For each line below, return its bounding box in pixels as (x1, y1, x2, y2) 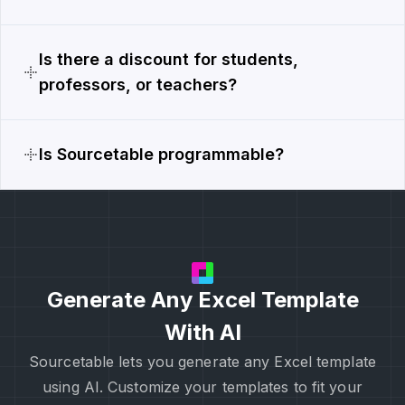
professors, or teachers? (39, 75, 237, 95)
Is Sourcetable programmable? (39, 145, 284, 165)
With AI (164, 319, 241, 346)
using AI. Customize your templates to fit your (42, 378, 363, 397)
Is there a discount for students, (39, 50, 298, 70)
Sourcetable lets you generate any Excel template (29, 353, 376, 372)
